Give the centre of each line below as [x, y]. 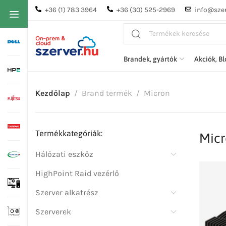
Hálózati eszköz [64, 154]
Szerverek [53, 212]
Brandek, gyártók [150, 59]
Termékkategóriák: [69, 133]
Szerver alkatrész [67, 192]
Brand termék [107, 93]
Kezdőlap [53, 93]
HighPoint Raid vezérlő [77, 173]
